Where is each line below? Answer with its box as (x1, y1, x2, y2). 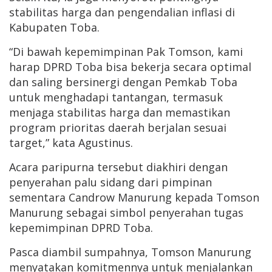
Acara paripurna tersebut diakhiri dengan (9, 160, 228, 174)
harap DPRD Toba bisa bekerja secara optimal (9, 59, 251, 74)
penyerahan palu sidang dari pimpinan (9, 175, 212, 189)
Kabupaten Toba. (9, 20, 100, 35)
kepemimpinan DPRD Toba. (9, 220, 153, 235)
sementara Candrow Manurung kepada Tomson (9, 190, 259, 205)
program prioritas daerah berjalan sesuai (9, 120, 226, 135)
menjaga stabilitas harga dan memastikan (9, 105, 230, 120)
